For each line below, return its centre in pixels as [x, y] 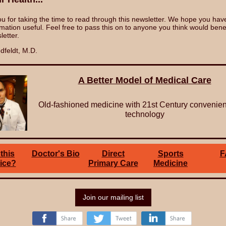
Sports [171, 154]
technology [145, 114]
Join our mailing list [113, 197]
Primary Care [113, 163]
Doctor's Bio [55, 154]
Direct [113, 154]
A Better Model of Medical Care [145, 80]
